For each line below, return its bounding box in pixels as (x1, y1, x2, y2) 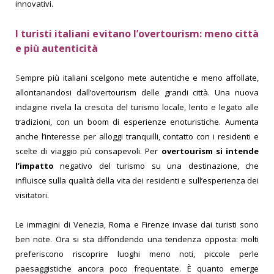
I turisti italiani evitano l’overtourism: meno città (15, 26, 259, 40)
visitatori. (15, 189, 49, 201)
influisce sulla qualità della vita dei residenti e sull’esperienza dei (15, 174, 259, 186)
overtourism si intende (161, 145, 259, 157)
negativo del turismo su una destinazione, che (54, 160, 259, 171)
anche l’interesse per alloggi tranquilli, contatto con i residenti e (15, 130, 259, 142)
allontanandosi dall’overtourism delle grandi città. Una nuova (15, 86, 259, 98)
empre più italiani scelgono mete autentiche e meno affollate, (20, 72, 259, 83)
